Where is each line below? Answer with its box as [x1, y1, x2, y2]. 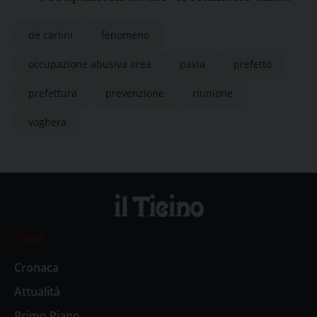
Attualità [14, 283, 60, 299]
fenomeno [101, 28, 149, 42]
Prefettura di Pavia [92, 7, 225, 28]
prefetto [234, 57, 272, 71]
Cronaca [14, 259, 59, 275]
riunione [192, 86, 233, 100]
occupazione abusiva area [28, 57, 151, 71]
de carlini [28, 28, 73, 42]
